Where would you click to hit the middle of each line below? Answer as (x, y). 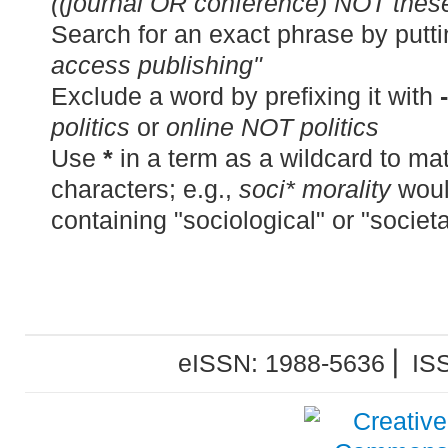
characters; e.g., (144, 189)
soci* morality (314, 189)
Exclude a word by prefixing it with (245, 96)
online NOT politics (272, 127)
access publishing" (156, 65)
